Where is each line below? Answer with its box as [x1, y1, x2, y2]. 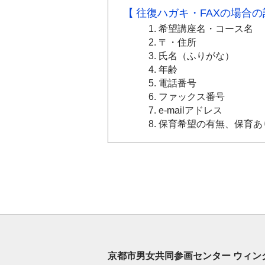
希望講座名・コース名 [159, 23, 253, 34]
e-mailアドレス [159, 105, 222, 115]
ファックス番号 [159, 91, 225, 102]
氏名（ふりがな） [159, 50, 234, 61]
